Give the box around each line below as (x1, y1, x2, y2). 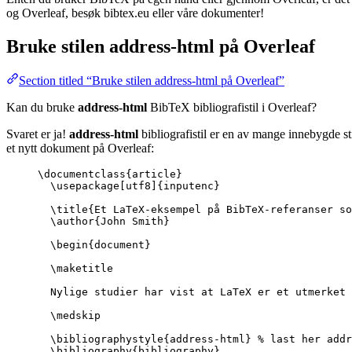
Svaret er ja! (6, 127, 69, 141)
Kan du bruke (6, 101, 78, 115)
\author (50, 215, 94, 228)
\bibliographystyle (50, 333, 163, 346)
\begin (50, 239, 88, 251)
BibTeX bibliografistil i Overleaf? (147, 101, 317, 115)
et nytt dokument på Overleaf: (6, 141, 154, 156)
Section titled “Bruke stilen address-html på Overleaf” (19, 74, 284, 88)
